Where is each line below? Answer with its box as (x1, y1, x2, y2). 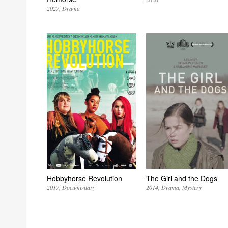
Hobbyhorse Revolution (47, 173, 122, 184)
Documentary (62, 183, 95, 192)
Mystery (182, 183, 202, 192)
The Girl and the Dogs (146, 173, 217, 184)
